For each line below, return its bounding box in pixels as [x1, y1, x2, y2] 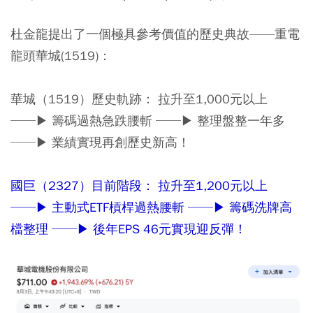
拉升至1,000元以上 [158, 91, 268, 108]
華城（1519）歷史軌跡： [10, 91, 158, 108]
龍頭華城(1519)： [10, 48, 111, 64]
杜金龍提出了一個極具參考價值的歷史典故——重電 [10, 26, 300, 43]
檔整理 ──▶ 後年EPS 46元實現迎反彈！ [10, 221, 247, 238]
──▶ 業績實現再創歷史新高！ [10, 134, 190, 151]
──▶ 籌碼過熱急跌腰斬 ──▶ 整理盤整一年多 [10, 112, 285, 129]
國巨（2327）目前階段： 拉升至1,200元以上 [10, 177, 268, 194]
